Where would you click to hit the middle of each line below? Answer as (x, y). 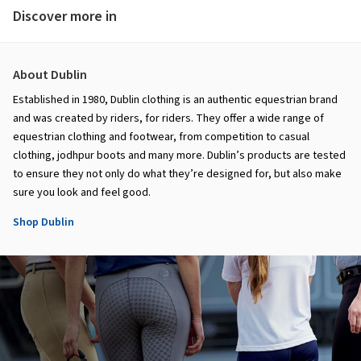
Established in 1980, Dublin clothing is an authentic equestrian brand (175, 100)
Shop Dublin (44, 222)
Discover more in (65, 16)
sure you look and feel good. (82, 192)
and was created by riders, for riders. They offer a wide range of (168, 118)
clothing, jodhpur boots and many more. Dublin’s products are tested (179, 155)
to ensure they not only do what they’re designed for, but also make (177, 174)
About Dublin (50, 75)
